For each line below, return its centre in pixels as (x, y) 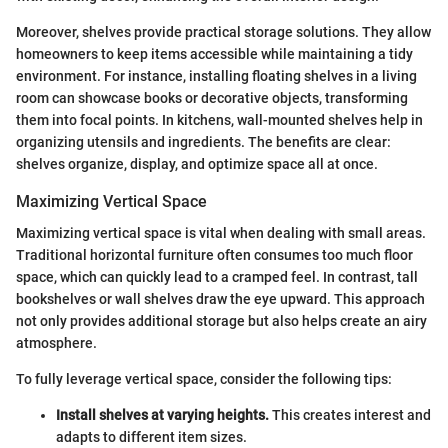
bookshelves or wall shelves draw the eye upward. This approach (220, 299)
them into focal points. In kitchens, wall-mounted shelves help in (219, 119)
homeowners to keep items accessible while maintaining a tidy (214, 53)
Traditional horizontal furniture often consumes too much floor (214, 255)
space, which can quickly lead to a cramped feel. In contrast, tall (217, 277)
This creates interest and (350, 415)
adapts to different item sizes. (151, 437)
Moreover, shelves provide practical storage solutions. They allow (223, 31)
